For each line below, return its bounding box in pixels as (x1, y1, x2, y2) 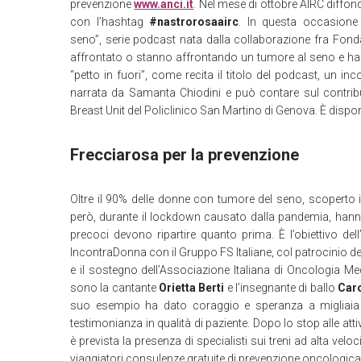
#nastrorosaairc (149, 15, 239, 28)
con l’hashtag (70, 15, 150, 28)
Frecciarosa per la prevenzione (70, 145, 299, 164)
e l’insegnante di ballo (224, 281, 338, 294)
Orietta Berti (158, 281, 225, 294)
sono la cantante (70, 281, 159, 294)
